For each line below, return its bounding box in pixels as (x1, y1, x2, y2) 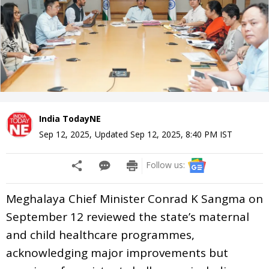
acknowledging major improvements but (6, 244, 228, 261)
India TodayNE (39, 112, 101, 124)
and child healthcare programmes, (6, 226, 195, 243)
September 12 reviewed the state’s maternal (6, 208, 249, 225)
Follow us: (146, 159, 185, 171)
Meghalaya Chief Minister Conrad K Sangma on (6, 190, 263, 207)
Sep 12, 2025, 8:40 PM (130, 128, 217, 140)
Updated (95, 128, 130, 140)
